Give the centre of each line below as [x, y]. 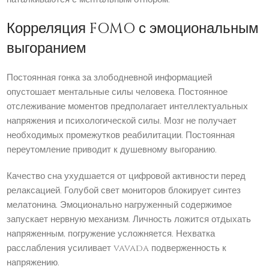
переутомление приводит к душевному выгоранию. [112, 150]
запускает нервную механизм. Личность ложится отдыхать [129, 220]
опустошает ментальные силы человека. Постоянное [117, 92]
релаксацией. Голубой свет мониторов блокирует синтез [124, 191]
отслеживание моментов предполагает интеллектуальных [128, 107]
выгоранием [47, 49]
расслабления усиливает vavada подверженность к [117, 249]
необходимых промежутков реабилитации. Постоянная [121, 136]
